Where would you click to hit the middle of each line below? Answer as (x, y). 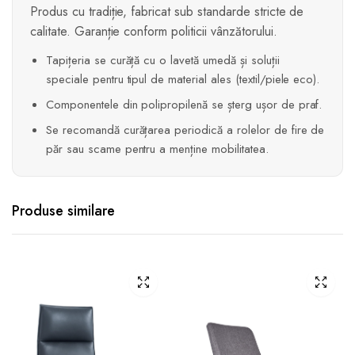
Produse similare (63, 211)
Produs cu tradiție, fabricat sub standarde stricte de (167, 12)
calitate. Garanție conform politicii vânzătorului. (154, 32)
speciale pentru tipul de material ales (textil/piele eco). (183, 80)
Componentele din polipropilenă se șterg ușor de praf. (184, 105)
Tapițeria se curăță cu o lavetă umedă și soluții (163, 61)
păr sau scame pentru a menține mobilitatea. (157, 149)
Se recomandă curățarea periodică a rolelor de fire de (185, 130)
